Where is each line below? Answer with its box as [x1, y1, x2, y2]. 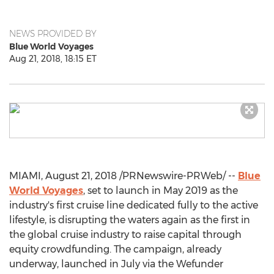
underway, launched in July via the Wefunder [9, 258, 223, 270]
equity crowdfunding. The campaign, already [9, 243, 221, 255]
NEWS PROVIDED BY [9, 28, 97, 39]
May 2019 [163, 185, 207, 196]
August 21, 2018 [45, 170, 117, 182]
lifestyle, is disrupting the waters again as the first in [9, 214, 250, 226]
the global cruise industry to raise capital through [9, 229, 242, 240]
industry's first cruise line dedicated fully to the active [9, 199, 258, 211]
